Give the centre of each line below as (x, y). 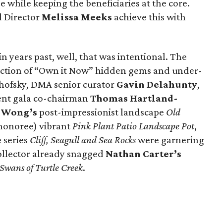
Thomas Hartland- (134, 98)
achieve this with (149, 17)
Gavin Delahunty (157, 84)
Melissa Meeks (77, 17)
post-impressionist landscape (102, 112)
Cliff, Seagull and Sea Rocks (83, 140)
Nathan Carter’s (143, 154)
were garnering (170, 140)
